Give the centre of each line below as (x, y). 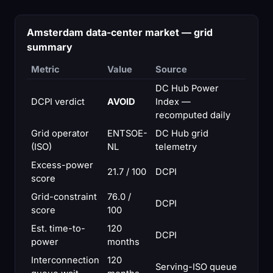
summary (50, 47)
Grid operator (60, 133)
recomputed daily (193, 115)
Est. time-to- (58, 228)
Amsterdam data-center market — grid (120, 32)
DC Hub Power (187, 88)
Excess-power (62, 165)
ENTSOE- (127, 133)
